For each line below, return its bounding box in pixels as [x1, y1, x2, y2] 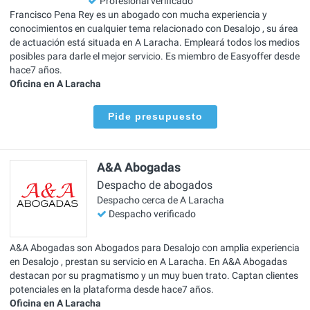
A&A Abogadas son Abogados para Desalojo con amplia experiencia [10, 241, 300, 253]
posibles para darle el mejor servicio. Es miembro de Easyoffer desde [10, 51, 300, 62]
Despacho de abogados [97, 179, 212, 192]
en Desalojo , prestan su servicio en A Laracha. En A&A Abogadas [10, 255, 287, 267]
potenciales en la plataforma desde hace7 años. [10, 283, 214, 295]
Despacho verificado [109, 208, 196, 220]
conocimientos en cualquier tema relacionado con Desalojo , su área [10, 23, 298, 35]
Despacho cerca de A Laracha [97, 194, 224, 206]
